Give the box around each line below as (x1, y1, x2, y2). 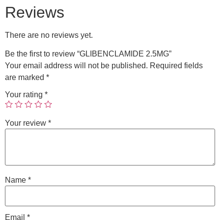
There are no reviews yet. (5, 31, 93, 40)
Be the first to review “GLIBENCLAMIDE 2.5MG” (5, 50, 171, 58)
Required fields (150, 61, 203, 70)
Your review (5, 119, 48, 128)
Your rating (5, 90, 45, 99)
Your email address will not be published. (5, 61, 148, 70)
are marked (5, 73, 46, 82)
